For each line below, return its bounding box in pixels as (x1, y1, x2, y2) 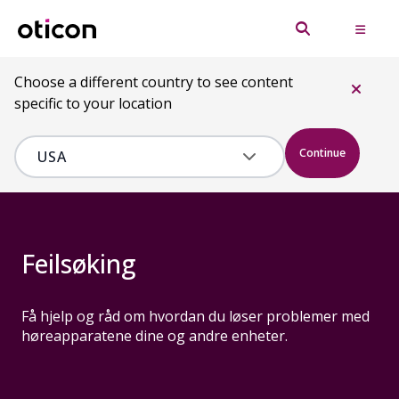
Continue (299, 145, 346, 160)
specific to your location (14, 94, 172, 113)
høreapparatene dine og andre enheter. (21, 326, 288, 346)
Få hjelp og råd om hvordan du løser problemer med (21, 306, 370, 326)
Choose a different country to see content (14, 72, 293, 92)
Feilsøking (21, 247, 135, 281)
